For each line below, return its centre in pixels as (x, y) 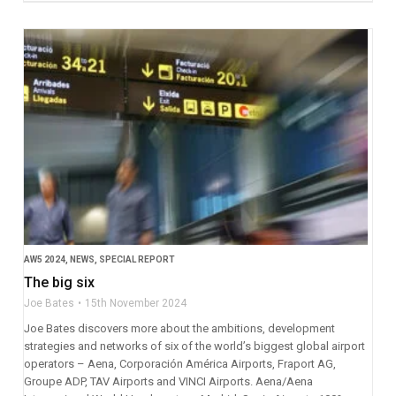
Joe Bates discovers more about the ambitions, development (179, 328)
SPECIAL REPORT (137, 259)
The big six (59, 282)
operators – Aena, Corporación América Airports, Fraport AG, (179, 363)
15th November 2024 (135, 303)
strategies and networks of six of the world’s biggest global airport (194, 346)
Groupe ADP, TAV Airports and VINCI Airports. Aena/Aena (168, 381)
